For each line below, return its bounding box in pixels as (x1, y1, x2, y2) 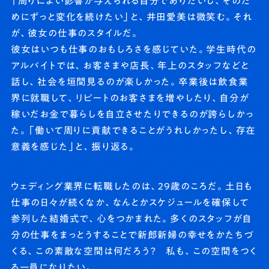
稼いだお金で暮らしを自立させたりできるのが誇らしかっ (10, 109, 254, 119)
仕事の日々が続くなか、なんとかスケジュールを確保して (10, 198, 249, 208)
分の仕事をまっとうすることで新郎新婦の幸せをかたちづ (10, 230, 254, 240)
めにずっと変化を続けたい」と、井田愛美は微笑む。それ (10, 12, 252, 22)
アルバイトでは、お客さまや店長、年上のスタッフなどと (10, 61, 249, 71)
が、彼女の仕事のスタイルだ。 (10, 28, 140, 38)
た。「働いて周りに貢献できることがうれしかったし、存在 (10, 125, 256, 136)
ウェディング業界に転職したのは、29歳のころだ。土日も (10, 181, 253, 192)
